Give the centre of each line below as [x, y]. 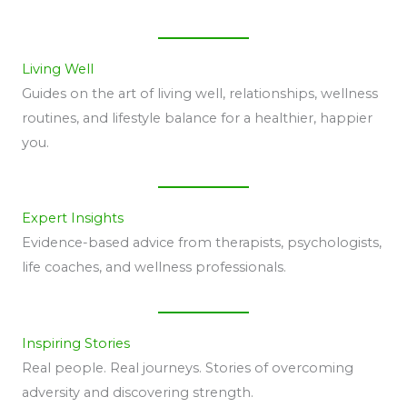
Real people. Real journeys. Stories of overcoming [188, 367]
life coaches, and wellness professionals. [154, 268]
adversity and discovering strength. [138, 392]
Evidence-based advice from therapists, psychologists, [202, 243]
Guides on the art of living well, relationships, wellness [200, 93]
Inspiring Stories [76, 343]
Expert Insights [73, 218]
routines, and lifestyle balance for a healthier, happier [197, 118]
